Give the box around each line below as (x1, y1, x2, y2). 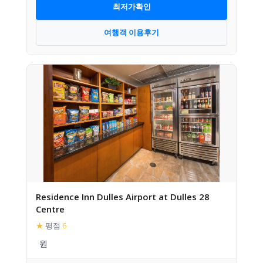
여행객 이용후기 (104, 27, 159, 38)
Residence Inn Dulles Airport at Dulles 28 (36, 190, 210, 203)
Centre (36, 203, 65, 215)
